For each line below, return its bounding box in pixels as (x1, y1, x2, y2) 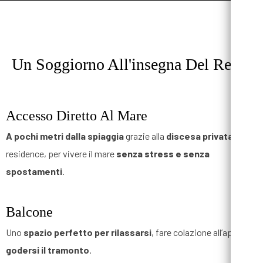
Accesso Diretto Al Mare (6, 108, 147, 124)
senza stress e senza (116, 148, 210, 160)
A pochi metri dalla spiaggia (6, 130, 124, 142)
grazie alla (124, 130, 166, 142)
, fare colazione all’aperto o (151, 227, 256, 238)
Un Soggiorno (12, 55, 107, 74)
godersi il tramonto (6, 244, 89, 256)
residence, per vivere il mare (6, 148, 116, 160)
